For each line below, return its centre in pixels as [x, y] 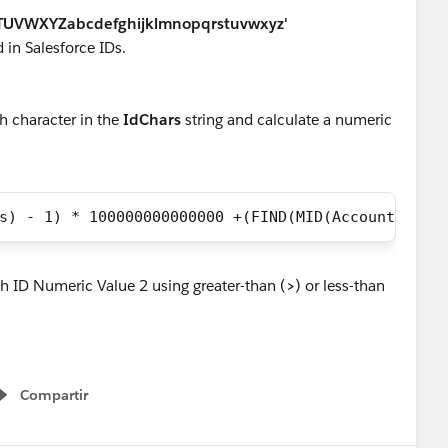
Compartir [54, 395]
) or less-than [340, 285]
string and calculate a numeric [286, 119]
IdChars [152, 119]
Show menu [48, 405]
